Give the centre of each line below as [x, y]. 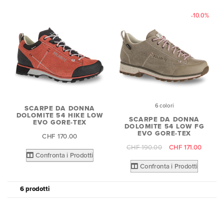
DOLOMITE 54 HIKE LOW [60, 115]
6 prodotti [35, 189]
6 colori [164, 106]
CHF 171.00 [185, 147]
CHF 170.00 [60, 136]
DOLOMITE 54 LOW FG [164, 126]
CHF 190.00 [144, 147]
